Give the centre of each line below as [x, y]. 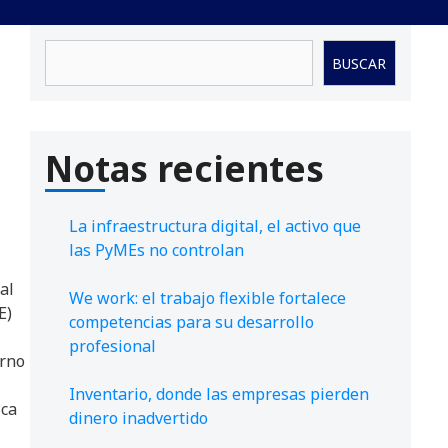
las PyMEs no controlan [156, 250]
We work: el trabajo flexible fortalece [207, 298]
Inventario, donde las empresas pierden [219, 394]
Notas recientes [184, 169]
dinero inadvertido [138, 418]
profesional [112, 346]
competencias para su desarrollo [191, 322]
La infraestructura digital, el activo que [215, 226]
